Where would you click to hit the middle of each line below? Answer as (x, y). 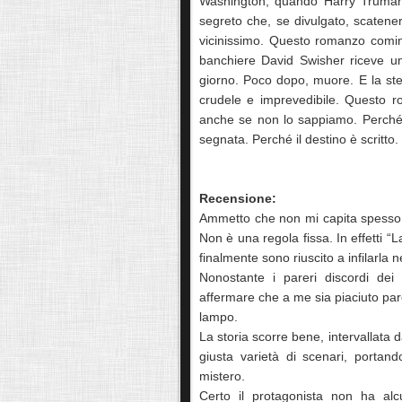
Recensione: (238, 199)
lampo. (220, 317)
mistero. (224, 376)
